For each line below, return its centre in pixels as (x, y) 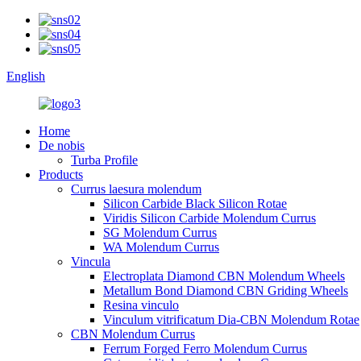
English (26, 76)
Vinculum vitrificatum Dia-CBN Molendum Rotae (231, 320)
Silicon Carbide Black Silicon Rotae (195, 203)
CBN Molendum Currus (133, 334)
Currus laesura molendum (136, 189)
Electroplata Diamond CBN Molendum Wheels (224, 276)
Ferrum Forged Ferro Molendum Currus (205, 349)
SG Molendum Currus (160, 232)
